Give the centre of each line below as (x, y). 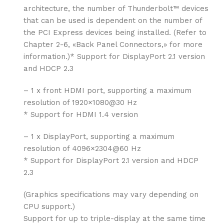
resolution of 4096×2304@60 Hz (82, 148)
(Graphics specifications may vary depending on (111, 194)
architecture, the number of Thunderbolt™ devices (116, 8)
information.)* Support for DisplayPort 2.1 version (114, 56)
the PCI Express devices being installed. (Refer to (115, 32)
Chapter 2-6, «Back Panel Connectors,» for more (113, 44)
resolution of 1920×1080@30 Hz (80, 102)
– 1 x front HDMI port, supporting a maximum (107, 90)
